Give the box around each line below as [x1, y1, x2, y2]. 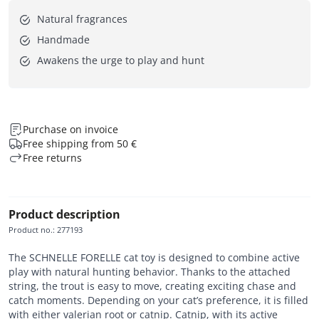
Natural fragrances [37, 11, 127, 26]
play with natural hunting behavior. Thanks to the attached [9, 264, 291, 278]
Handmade [37, 32, 90, 46]
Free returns [23, 150, 82, 164]
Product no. [9, 224, 53, 235]
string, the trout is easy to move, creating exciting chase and [9, 278, 296, 293]
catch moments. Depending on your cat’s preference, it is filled [9, 293, 308, 307]
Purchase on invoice [23, 122, 118, 136]
